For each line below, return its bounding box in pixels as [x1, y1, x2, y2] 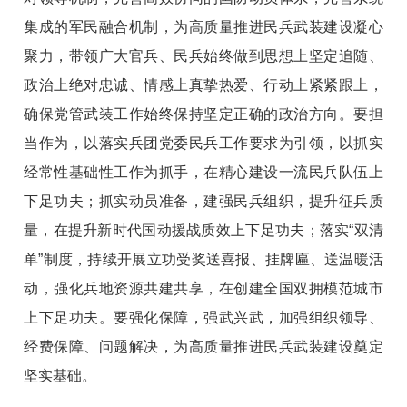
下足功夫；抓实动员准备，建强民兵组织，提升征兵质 [24, 193, 383, 209]
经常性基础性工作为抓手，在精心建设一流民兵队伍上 [24, 164, 383, 180]
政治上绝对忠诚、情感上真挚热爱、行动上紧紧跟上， [24, 76, 383, 93]
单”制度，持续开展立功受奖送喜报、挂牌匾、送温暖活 [24, 251, 383, 267]
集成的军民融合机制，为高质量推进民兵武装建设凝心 [24, 18, 383, 35]
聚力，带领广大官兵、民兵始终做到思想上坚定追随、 [24, 47, 383, 64]
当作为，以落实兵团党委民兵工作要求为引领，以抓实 [24, 134, 383, 151]
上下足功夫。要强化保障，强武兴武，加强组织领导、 [24, 309, 383, 325]
